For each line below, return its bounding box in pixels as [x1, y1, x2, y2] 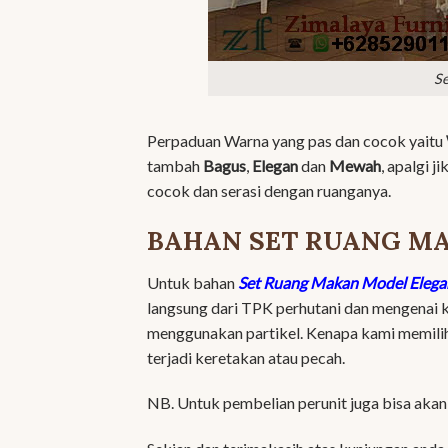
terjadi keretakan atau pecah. [147, 347, 345, 367]
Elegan [252, 155, 298, 175]
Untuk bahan [147, 272, 238, 292]
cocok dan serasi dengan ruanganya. [147, 180, 391, 200]
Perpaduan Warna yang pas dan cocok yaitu [147, 130, 446, 150]
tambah [147, 155, 203, 175]
